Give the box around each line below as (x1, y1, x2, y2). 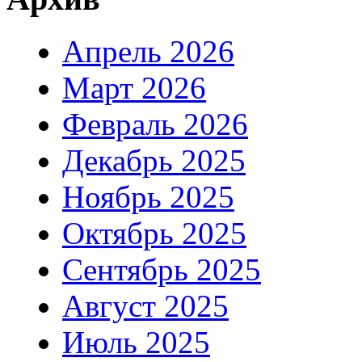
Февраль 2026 (62, 106, 248, 141)
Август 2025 (62, 288, 229, 323)
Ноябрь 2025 (62, 179, 234, 214)
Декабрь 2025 (62, 142, 246, 178)
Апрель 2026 (62, 33, 234, 69)
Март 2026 (62, 69, 206, 105)
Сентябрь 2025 (62, 251, 261, 287)
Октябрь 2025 (62, 215, 246, 250)
